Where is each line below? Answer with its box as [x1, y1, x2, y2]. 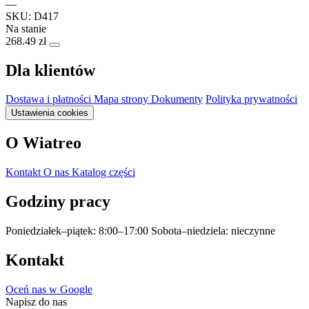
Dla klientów [6, 61, 95, 79]
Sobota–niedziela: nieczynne [151, 225, 275, 237]
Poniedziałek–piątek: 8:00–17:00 [6, 225, 148, 237]
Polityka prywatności [206, 93, 297, 106]
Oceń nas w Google [6, 283, 92, 295]
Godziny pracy [6, 192, 110, 211]
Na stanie [6, 22, 46, 34]
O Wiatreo [6, 134, 81, 152]
